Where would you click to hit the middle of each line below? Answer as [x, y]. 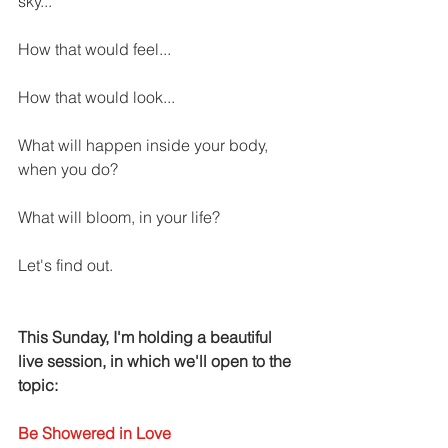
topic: [40, 385]
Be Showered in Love [96, 433]
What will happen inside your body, [145, 145]
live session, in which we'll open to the [156, 361]
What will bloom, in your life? [121, 217]
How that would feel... [96, 49]
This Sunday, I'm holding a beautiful [147, 337]
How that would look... [98, 97]
